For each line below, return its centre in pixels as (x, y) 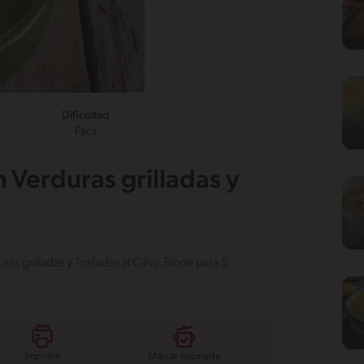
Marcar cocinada (184, 357)
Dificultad (86, 116)
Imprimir (42, 357)
